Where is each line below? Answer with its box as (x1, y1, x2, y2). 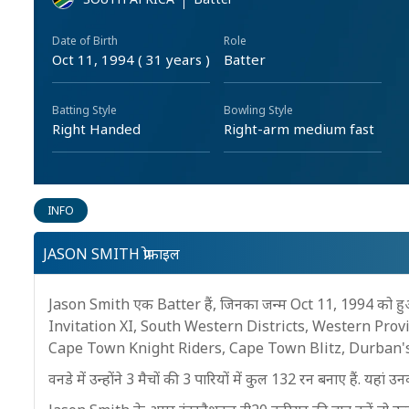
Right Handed (52, 120, 141, 138)
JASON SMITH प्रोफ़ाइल (43, 244, 180, 264)
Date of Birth (52, 33, 118, 48)
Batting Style (52, 102, 117, 118)
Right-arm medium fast (224, 120, 374, 138)
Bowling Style (224, 102, 293, 118)
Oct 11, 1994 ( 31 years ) (52, 50, 210, 68)
